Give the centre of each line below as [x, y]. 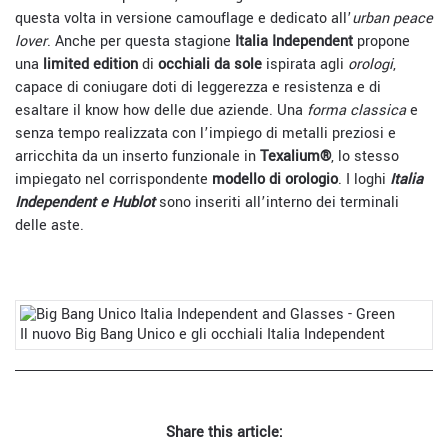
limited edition [88, 64]
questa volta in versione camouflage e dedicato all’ [183, 18]
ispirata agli [305, 64]
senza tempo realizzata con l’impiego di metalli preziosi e [205, 133]
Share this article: [224, 432]
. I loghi [364, 179]
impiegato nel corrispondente [113, 179]
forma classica [356, 110]
